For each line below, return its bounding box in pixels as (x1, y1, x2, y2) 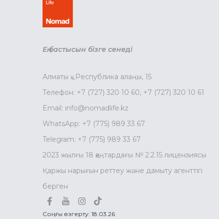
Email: (43, 104, 65, 112)
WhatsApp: (43, 119, 82, 128)
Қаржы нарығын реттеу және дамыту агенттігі (43, 166, 202, 175)
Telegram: (43, 135, 78, 144)
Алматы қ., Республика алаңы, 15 (43, 72, 152, 81)
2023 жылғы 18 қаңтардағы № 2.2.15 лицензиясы (43, 151, 206, 159)
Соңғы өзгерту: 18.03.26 (43, 210, 115, 218)
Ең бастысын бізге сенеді (43, 45, 132, 54)
